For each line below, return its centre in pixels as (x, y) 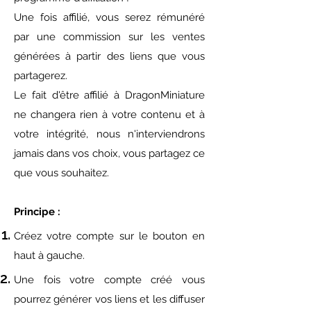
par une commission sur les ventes (109, 37)
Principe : (37, 212)
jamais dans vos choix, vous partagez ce (109, 154)
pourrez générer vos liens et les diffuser (109, 300)
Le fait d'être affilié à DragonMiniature (109, 95)
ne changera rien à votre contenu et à (109, 115)
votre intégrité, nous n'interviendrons (109, 134)
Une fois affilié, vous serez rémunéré (109, 18)
